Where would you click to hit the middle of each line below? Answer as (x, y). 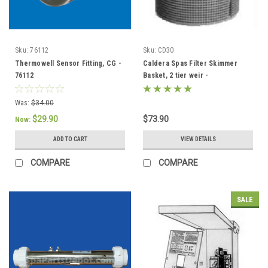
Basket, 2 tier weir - (176, 75)
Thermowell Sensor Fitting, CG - (68, 63)
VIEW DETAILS (198, 139)
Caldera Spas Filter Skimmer (190, 63)
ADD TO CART (70, 139)
